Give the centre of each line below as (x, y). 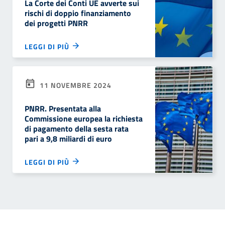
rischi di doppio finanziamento (78, 13)
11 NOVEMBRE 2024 (75, 85)
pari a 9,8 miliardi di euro (68, 139)
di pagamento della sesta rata (77, 129)
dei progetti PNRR (56, 23)
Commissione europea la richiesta (84, 119)
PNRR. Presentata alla (63, 108)
